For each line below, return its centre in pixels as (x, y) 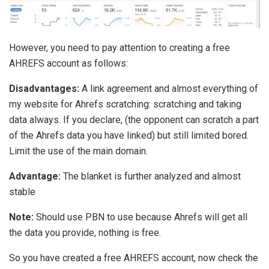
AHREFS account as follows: (68, 63)
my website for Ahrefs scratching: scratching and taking (125, 104)
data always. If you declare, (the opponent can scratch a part (134, 119)
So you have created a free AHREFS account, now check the (134, 258)
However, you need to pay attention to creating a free (119, 47)
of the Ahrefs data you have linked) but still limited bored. (129, 135)
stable (22, 192)
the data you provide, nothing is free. (85, 232)
